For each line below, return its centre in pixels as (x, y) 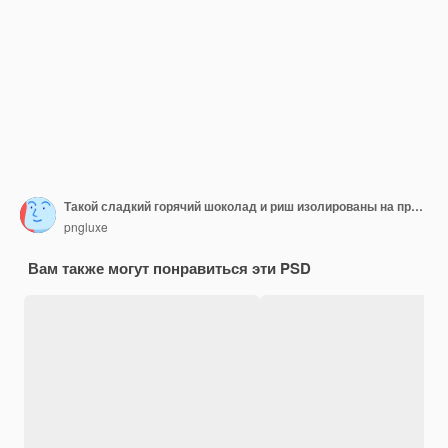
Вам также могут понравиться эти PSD (169, 267)
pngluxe (86, 227)
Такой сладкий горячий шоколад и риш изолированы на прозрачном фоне (417, 206)
